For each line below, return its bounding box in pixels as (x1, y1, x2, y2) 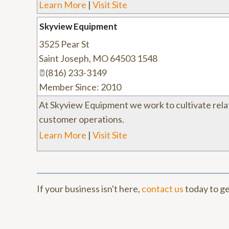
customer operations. (39, 113, 124, 125)
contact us (142, 183, 184, 194)
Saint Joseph (39, 53, 89, 64)
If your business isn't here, (37, 183, 142, 194)
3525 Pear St (39, 38, 89, 50)
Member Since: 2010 (39, 81, 121, 93)
